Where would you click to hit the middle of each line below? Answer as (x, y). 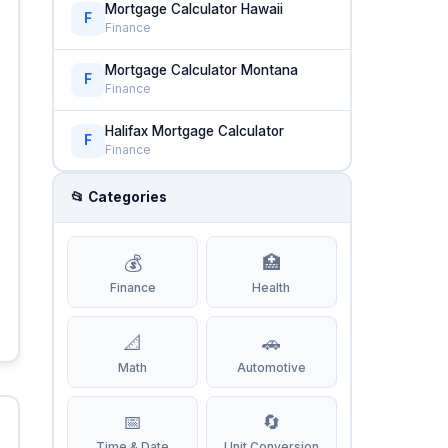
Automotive (271, 367)
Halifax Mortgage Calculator (195, 130)
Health (271, 287)
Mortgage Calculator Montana (202, 69)
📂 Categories (119, 197)
